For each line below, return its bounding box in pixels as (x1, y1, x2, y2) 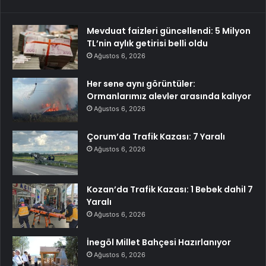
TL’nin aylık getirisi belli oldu (87, 37, 208, 50)
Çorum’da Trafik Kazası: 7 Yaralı (87, 131, 225, 143)
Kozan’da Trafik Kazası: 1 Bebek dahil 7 (87, 183, 253, 196)
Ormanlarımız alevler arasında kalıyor (87, 90, 251, 103)
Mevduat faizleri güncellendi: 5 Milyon (87, 25, 251, 37)
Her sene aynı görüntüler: (87, 78, 195, 90)
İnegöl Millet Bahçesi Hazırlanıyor (87, 236, 231, 249)
